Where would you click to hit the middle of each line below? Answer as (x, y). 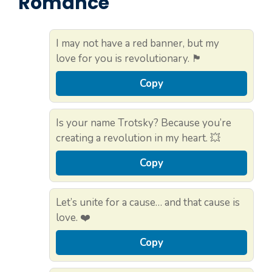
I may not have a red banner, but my (138, 44)
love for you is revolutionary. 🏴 (129, 59)
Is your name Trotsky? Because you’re (144, 123)
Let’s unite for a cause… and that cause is (148, 203)
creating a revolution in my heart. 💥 (138, 138)
